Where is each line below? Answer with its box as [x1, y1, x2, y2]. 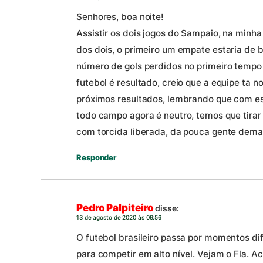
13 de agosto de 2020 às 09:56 [76, 214, 162, 221]
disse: [155, 203, 179, 214]
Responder [76, 152, 117, 162]
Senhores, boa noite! [76, 11, 164, 22]
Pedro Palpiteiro [76, 202, 154, 214]
